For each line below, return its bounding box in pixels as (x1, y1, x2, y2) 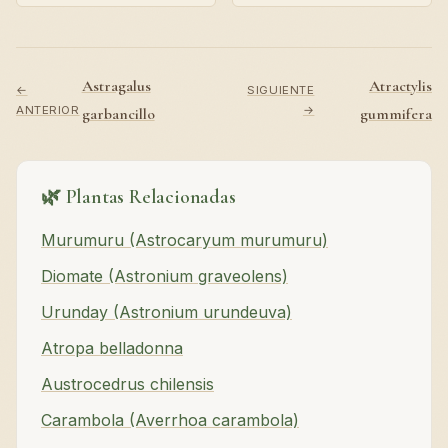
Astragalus (81, 75, 151, 96)
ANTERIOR (16, 102, 80, 117)
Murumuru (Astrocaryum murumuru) (41, 229, 328, 250)
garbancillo (81, 103, 155, 124)
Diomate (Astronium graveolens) (41, 265, 288, 286)
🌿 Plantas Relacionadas (41, 184, 236, 209)
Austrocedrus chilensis (41, 373, 214, 394)
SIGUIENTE (247, 82, 315, 97)
